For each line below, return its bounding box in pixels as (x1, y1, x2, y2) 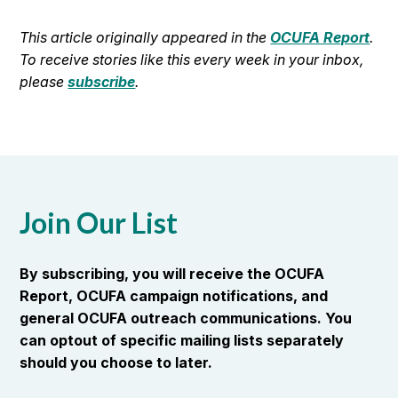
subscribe (68, 73, 136, 91)
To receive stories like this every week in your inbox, (20, 51, 364, 68)
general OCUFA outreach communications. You (20, 309, 353, 327)
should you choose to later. (20, 354, 213, 371)
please (20, 73, 68, 91)
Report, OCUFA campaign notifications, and (20, 287, 329, 305)
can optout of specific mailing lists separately (20, 331, 345, 349)
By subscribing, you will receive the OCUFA (20, 265, 325, 283)
